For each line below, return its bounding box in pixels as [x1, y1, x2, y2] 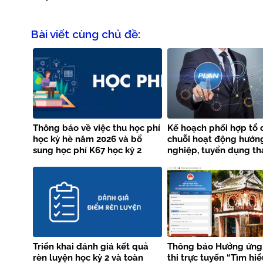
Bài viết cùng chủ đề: [31, 27, 140, 41]
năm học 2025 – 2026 [33, 156, 121, 167]
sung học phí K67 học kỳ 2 [33, 145, 141, 156]
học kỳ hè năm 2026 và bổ [33, 134, 142, 145]
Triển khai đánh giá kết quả [33, 241, 149, 252]
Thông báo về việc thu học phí [33, 123, 160, 134]
